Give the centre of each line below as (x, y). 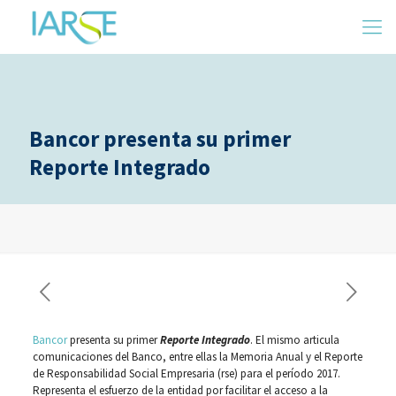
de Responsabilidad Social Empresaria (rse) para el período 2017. (186, 373)
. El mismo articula (294, 340)
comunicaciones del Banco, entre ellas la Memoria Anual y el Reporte (197, 357)
